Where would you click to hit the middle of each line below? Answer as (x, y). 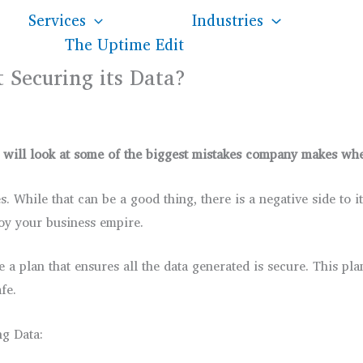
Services (57, 20)
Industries (228, 20)
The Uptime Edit (124, 44)
